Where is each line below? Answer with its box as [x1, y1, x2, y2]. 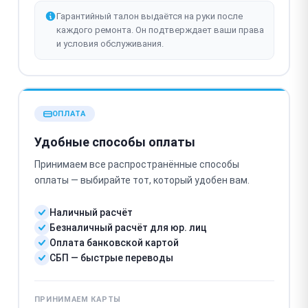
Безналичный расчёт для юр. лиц [49, 222, 207, 233]
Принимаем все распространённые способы [34, 159, 239, 170]
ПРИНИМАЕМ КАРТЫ [34, 295, 121, 304]
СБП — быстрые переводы [49, 252, 173, 263]
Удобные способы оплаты [34, 135, 195, 149]
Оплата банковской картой [49, 237, 179, 248]
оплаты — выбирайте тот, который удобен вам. [34, 175, 250, 186]
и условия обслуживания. [56, 38, 164, 49]
